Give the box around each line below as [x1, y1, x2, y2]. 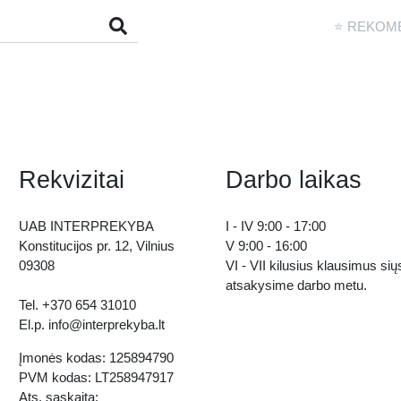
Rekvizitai [19, 166, 125, 193]
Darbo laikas [226, 166, 363, 193]
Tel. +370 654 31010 [19, 297, 137, 312]
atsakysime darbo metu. [226, 277, 368, 293]
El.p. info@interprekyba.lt [19, 317, 169, 332]
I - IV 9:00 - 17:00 [226, 218, 327, 234]
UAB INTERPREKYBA [19, 218, 155, 234]
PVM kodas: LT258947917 [19, 370, 175, 385]
